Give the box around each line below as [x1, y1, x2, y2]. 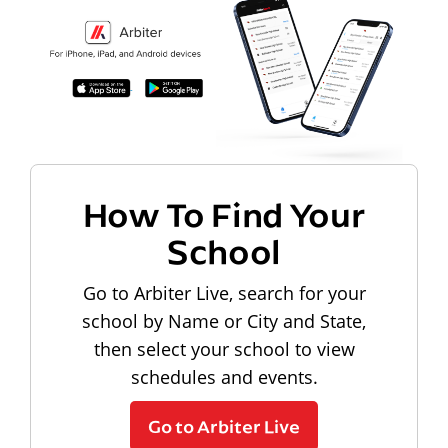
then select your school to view [93, 336, 355, 361]
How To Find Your [82, 190, 366, 236]
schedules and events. [130, 364, 318, 389]
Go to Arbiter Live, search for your [82, 280, 366, 305]
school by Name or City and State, [82, 308, 366, 333]
